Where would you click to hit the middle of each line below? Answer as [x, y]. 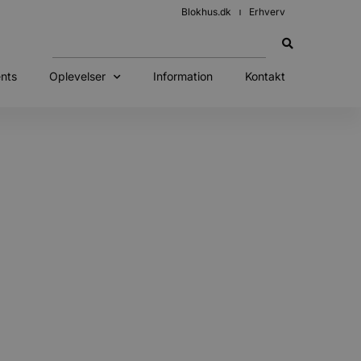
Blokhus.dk [206, 12]
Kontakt [265, 76]
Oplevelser [77, 76]
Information [183, 76]
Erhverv [267, 12]
